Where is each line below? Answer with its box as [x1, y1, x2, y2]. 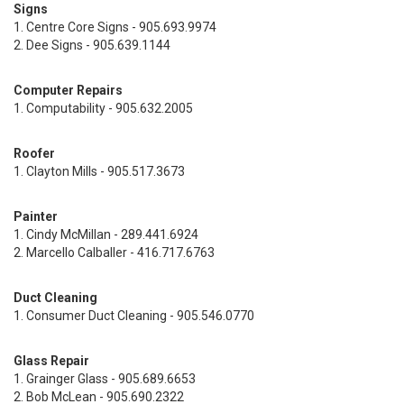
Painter [14, 209, 58, 224]
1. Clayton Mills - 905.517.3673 [14, 164, 185, 179]
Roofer [14, 146, 55, 161]
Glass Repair [14, 353, 89, 368]
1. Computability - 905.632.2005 [14, 101, 193, 115]
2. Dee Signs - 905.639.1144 [14, 38, 170, 52]
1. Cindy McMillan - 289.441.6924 [14, 227, 198, 242]
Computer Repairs [14, 83, 123, 97]
